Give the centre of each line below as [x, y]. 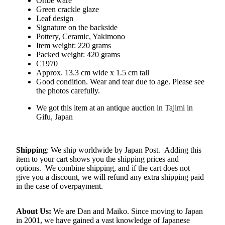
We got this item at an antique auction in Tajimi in [115, 107]
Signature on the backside [77, 27]
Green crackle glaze [68, 9]
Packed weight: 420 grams [78, 54]
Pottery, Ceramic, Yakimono [81, 36]
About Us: [35, 211]
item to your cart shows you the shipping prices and [97, 159]
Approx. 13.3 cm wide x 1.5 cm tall [93, 72]
